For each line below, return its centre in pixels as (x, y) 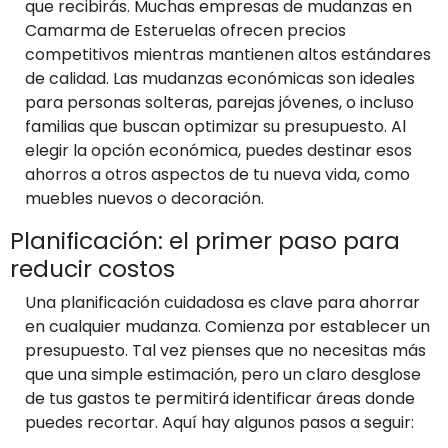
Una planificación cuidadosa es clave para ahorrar (222, 302)
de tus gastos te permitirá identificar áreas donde (220, 398)
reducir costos (92, 268)
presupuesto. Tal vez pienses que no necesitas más (225, 350)
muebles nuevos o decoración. (144, 198)
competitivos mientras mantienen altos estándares (228, 54)
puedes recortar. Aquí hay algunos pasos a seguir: (219, 422)
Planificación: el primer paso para (205, 240)
